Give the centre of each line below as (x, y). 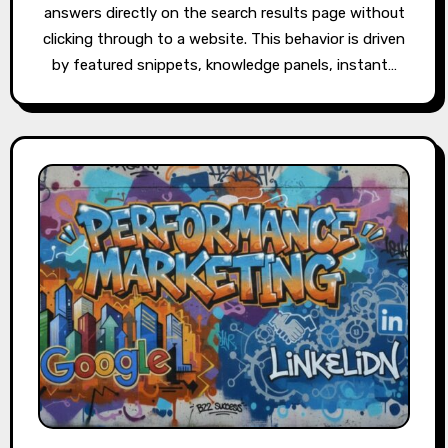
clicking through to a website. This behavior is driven (224, 39)
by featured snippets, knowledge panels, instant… (224, 65)
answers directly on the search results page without (224, 13)
